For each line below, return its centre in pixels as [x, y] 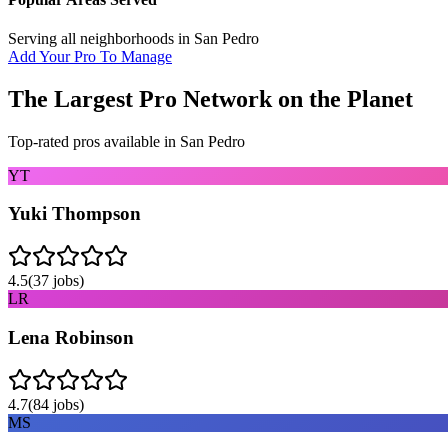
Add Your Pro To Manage [90, 56]
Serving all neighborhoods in [101, 38]
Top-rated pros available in [94, 141]
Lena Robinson [71, 337]
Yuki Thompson [74, 214]
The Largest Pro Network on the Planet [210, 98]
